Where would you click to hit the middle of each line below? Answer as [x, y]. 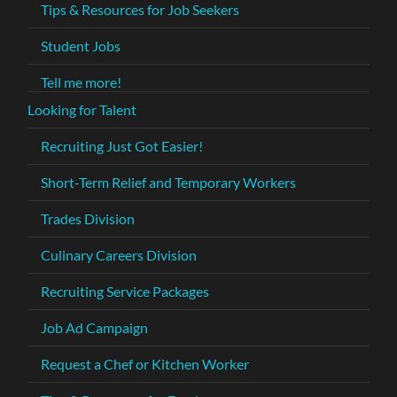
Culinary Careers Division [119, 255]
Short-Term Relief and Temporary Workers [169, 183]
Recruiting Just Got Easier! [122, 146]
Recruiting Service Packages [125, 292]
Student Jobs [81, 46]
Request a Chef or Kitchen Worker [145, 364]
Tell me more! [82, 82]
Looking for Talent [82, 110]
